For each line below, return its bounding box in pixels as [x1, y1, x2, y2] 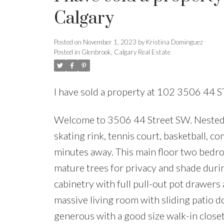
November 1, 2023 [82, 38, 136, 46]
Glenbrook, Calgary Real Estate [81, 48, 170, 56]
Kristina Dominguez [145, 38, 203, 46]
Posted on [53, 38, 83, 46]
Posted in [53, 48, 80, 56]
